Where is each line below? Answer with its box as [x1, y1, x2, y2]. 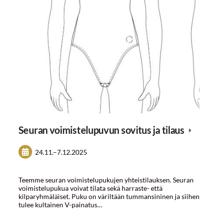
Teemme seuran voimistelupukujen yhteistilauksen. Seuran [18, 176, 194, 184]
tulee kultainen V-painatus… [18, 200, 102, 209]
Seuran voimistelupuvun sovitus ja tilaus [18, 124, 186, 136]
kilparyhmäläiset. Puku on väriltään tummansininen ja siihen [18, 192, 200, 201]
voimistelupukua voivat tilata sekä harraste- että [18, 184, 163, 193]
